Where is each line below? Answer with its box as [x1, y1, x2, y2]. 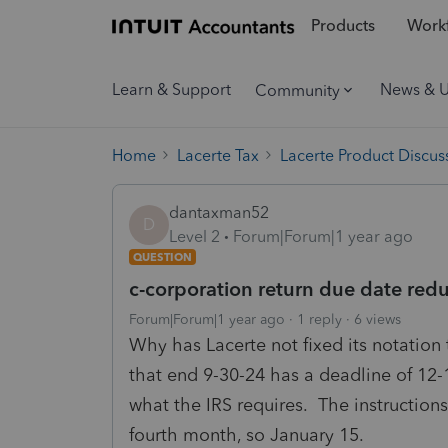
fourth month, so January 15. [129, 423, 364, 446]
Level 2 [169, 226, 220, 246]
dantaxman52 [169, 202, 269, 222]
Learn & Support [112, 80, 231, 99]
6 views [354, 310, 401, 328]
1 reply [297, 310, 342, 328]
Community [255, 80, 340, 100]
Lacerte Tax [177, 145, 259, 165]
